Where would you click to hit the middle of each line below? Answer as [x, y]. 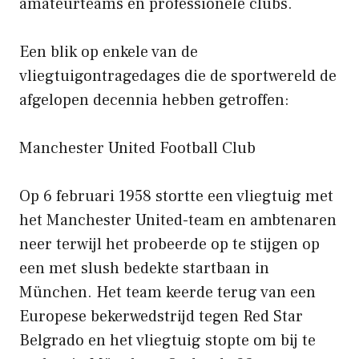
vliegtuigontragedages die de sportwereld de [178, 76]
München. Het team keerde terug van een [167, 292]
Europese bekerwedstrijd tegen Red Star [161, 316]
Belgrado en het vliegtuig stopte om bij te [167, 340]
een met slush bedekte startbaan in [144, 268]
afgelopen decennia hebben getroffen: [154, 100]
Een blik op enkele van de [109, 52]
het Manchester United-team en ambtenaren [178, 220]
